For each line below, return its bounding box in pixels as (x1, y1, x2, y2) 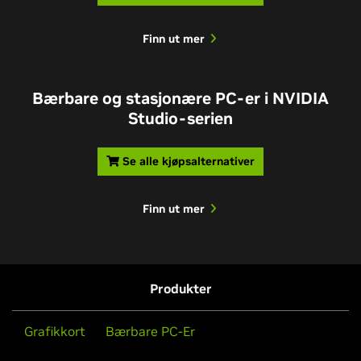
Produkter (149, 280, 212, 297)
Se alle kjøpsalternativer (122, 154, 255, 169)
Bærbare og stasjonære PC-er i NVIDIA (32, 88, 329, 110)
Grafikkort (24, 323, 85, 340)
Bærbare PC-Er (106, 323, 195, 340)
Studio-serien (128, 108, 233, 130)
